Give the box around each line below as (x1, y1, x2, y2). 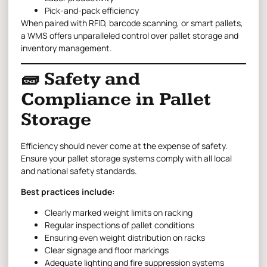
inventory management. (21, 42, 112, 54)
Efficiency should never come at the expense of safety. (21, 139, 228, 151)
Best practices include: (21, 186, 115, 198)
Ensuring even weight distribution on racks (45, 232, 205, 244)
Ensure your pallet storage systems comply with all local (21, 152, 232, 164)
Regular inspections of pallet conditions (45, 219, 194, 231)
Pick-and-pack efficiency (45, 5, 139, 17)
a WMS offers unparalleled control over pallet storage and (21, 30, 238, 42)
